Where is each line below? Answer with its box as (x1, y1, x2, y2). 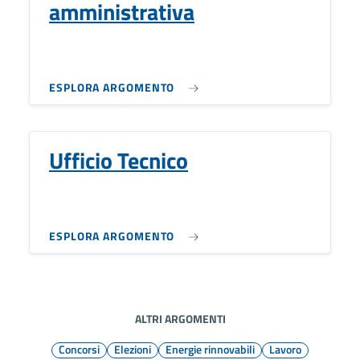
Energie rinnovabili (166, 341, 255, 358)
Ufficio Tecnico (49, 143, 188, 178)
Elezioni (114, 341, 151, 358)
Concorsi (59, 341, 100, 358)
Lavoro (269, 341, 301, 358)
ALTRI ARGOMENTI (134, 310, 226, 327)
